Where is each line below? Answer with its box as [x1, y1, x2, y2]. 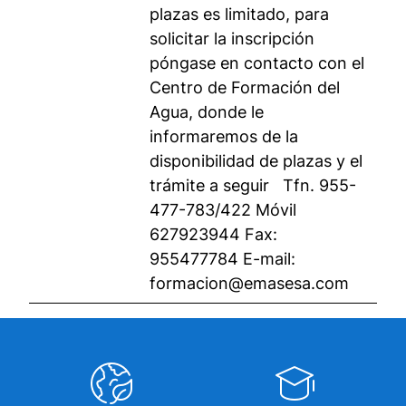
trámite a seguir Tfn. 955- [150, 176, 356, 195]
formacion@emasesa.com [150, 274, 349, 293]
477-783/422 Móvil [150, 200, 296, 219]
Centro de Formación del [150, 78, 340, 97]
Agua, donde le [150, 102, 264, 121]
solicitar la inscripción [150, 29, 314, 48]
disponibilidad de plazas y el [150, 151, 362, 170]
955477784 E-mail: [150, 249, 295, 268]
